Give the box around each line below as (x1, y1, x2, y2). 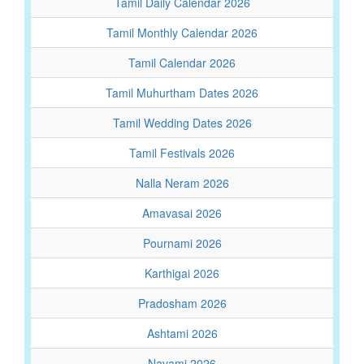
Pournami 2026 (142, 235, 222, 251)
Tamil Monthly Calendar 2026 (106, 24, 258, 41)
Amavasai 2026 (142, 205, 222, 221)
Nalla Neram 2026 (135, 175, 229, 191)
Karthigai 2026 (145, 265, 219, 281)
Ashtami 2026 (146, 325, 218, 341)
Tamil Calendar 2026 (128, 54, 236, 71)
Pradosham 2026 (137, 295, 227, 311)
